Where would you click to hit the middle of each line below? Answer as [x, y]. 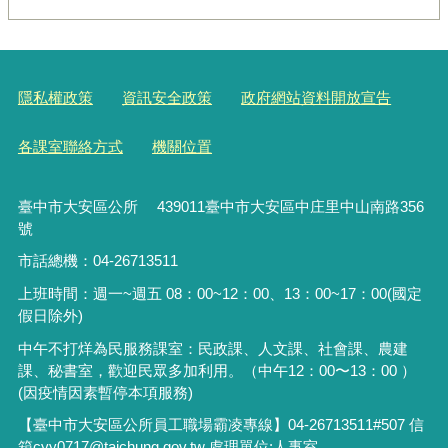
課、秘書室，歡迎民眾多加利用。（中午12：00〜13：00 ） [216, 370]
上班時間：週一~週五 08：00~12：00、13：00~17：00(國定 [219, 294]
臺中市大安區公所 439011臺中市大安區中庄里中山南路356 [220, 206]
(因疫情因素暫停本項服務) [105, 392]
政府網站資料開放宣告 [316, 98]
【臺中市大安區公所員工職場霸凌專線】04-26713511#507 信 [220, 425]
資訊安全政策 [167, 98]
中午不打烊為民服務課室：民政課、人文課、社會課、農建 [212, 348]
